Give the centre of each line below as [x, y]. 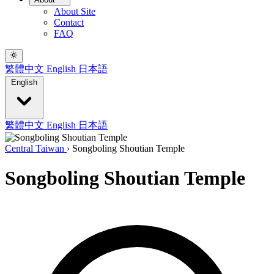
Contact [69, 23]
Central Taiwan [36, 148]
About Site [75, 12]
